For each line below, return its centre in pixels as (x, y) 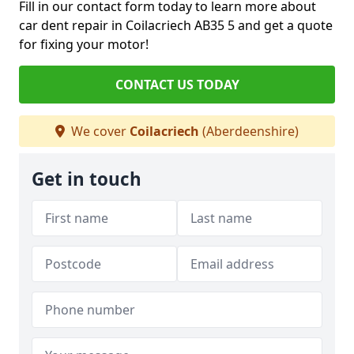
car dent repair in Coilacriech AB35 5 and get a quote (176, 26)
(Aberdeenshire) (249, 132)
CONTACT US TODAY (177, 85)
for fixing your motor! (84, 45)
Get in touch (87, 179)
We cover (99, 132)
